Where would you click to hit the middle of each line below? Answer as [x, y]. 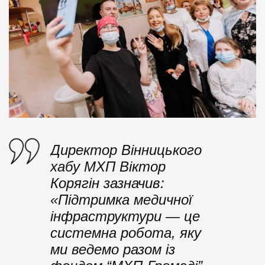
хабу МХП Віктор [108, 166]
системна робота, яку [126, 232]
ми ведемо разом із [113, 249]
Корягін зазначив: [107, 183]
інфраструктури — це [125, 216]
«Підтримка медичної [121, 199]
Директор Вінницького [126, 150]
